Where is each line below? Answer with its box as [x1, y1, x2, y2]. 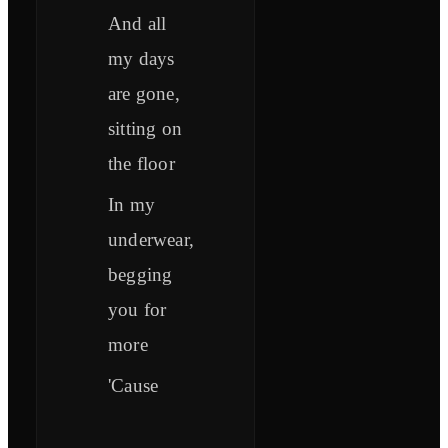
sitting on [108, 118, 182, 140]
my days [108, 48, 175, 70]
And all [108, 13, 167, 35]
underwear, [108, 229, 194, 251]
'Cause [108, 375, 159, 397]
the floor [108, 153, 175, 175]
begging [108, 264, 173, 286]
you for [108, 299, 167, 321]
